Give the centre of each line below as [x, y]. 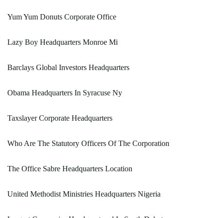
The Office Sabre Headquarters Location [70, 169]
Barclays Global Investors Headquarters [68, 67]
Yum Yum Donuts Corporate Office [62, 17]
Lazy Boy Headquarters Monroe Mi [63, 42]
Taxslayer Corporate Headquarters [60, 118]
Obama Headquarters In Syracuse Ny [65, 93]
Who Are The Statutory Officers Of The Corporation [88, 143]
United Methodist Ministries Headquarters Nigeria [84, 194]
